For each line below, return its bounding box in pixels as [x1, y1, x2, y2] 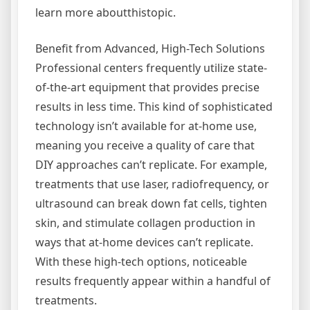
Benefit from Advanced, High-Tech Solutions [35, 41, 265, 56]
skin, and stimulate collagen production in [35, 215, 255, 230]
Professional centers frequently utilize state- [35, 60, 267, 75]
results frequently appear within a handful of [35, 273, 271, 289]
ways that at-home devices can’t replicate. [35, 235, 253, 250]
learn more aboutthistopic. [35, 5, 176, 20]
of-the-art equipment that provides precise [35, 80, 259, 95]
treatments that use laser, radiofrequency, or [35, 176, 269, 192]
